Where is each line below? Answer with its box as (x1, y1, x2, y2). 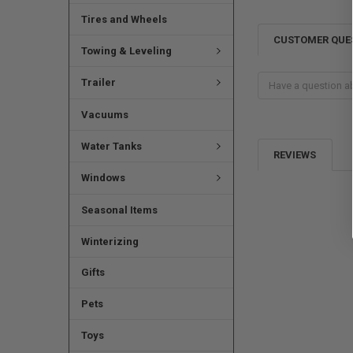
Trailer (80, 76, 116, 89)
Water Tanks (80, 139, 142, 152)
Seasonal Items (80, 203, 158, 216)
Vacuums (80, 108, 128, 121)
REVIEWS (273, 148, 317, 161)
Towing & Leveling (80, 44, 172, 57)
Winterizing (80, 235, 139, 247)
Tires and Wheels (80, 13, 167, 25)
